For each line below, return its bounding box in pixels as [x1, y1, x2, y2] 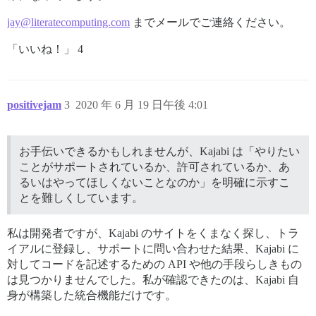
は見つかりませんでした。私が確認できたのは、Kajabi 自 [7, 274, 299, 286]
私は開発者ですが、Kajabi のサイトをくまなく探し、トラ [7, 227, 299, 239]
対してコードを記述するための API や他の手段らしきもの [7, 258, 302, 270]
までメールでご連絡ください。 [130, 16, 291, 28]
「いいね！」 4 [7, 43, 83, 55]
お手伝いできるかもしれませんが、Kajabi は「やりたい [19, 145, 300, 157]
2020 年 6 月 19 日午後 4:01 [75, 99, 208, 111]
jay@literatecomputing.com [7, 16, 130, 28]
